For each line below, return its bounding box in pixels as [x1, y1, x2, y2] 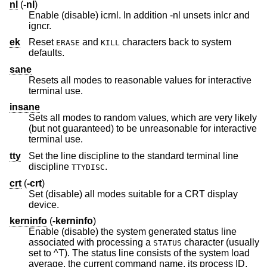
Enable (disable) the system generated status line [29, 226, 237, 237]
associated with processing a [97, 237, 153, 248]
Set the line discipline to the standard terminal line [29, 150, 238, 161]
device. [29, 199, 59, 210]
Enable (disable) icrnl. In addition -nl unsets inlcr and [29, 10, 250, 20]
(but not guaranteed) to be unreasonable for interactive [29, 123, 63, 134]
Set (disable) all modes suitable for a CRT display [29, 188, 238, 199]
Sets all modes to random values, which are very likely [29, 113, 257, 123]
